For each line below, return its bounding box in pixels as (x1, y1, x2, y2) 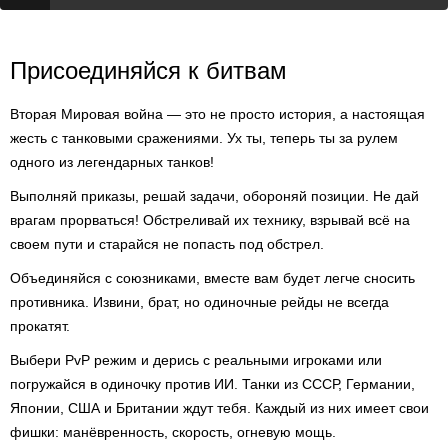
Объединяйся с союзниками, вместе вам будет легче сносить (10, 270, 415, 286)
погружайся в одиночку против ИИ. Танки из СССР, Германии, (10, 376, 415, 392)
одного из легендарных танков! (10, 154, 214, 170)
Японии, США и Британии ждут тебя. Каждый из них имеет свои (10, 400, 429, 416)
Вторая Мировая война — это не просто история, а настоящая (10, 106, 425, 122)
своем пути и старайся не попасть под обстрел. (10, 236, 324, 252)
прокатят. (10, 318, 70, 334)
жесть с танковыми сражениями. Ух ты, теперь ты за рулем (10, 130, 398, 146)
